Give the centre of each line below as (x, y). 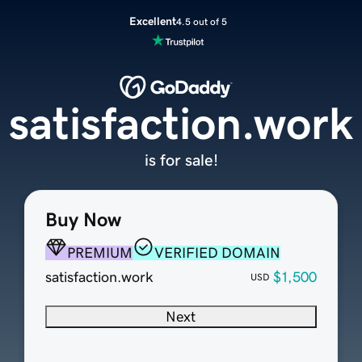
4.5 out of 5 (201, 21)
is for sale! (181, 160)
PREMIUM (99, 253)
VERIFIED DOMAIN (217, 253)
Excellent (152, 21)
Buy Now (83, 220)
